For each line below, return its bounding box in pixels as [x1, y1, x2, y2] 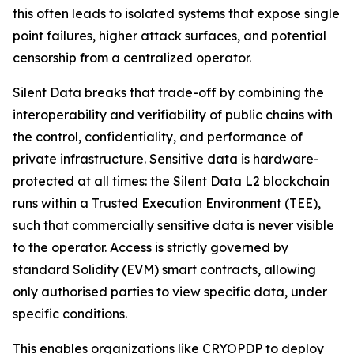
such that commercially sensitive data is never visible [13, 217, 334, 233]
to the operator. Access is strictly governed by [13, 239, 288, 255]
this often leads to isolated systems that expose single [13, 6, 340, 21]
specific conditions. [13, 306, 127, 322]
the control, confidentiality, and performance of [13, 129, 303, 145]
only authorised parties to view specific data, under [13, 284, 327, 299]
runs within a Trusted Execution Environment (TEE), [13, 195, 321, 211]
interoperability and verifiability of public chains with [13, 107, 333, 122]
